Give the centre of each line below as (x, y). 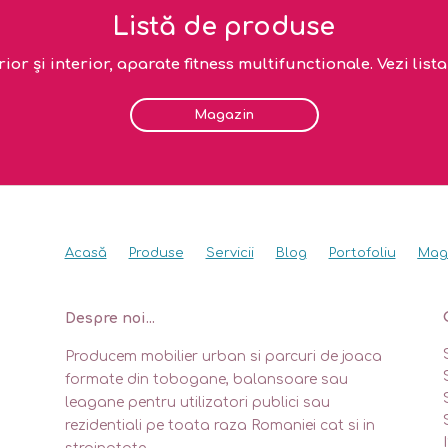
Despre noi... (109, 319)
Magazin (224, 114)
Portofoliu (362, 253)
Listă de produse (224, 26)
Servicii (229, 253)
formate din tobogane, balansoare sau (206, 380)
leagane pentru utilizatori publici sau (197, 403)
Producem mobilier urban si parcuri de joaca (223, 357)
